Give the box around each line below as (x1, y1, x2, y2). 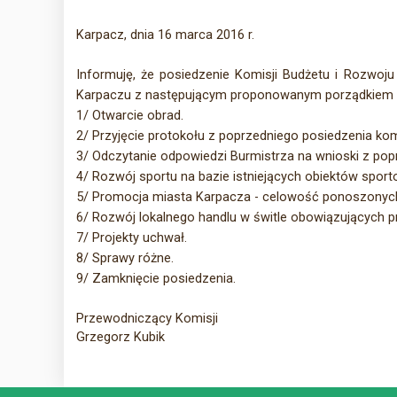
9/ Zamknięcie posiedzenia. (75, 270, 239, 286)
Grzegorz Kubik (75, 329, 165, 345)
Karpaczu (75, 87, 135, 103)
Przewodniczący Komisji (75, 310, 218, 326)
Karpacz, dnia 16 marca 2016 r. (75, 27, 254, 43)
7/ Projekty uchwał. (75, 230, 187, 245)
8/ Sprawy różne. (75, 250, 174, 266)
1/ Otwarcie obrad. (75, 107, 183, 123)
